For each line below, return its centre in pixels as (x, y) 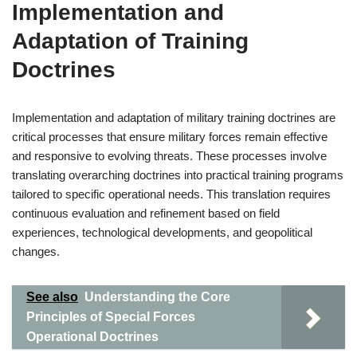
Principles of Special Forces (111, 317)
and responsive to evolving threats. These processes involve (169, 156)
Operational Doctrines (92, 337)
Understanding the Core (157, 297)
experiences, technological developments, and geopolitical (162, 232)
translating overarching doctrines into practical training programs (178, 175)
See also (52, 297)
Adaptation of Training (130, 41)
